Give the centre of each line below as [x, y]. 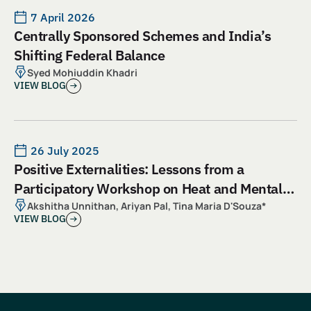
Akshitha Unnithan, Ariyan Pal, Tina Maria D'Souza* [147, 205]
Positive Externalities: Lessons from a [129, 169]
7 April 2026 [63, 17]
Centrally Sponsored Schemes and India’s [143, 35]
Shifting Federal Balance [90, 55]
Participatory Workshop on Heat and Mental [148, 188]
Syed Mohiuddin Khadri [82, 72]
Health [34, 208]
